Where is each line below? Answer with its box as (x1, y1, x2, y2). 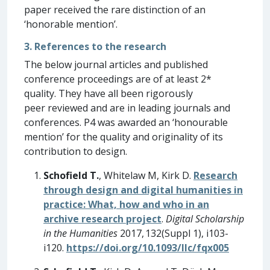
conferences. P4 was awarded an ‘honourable (24, 115, 228, 129)
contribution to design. (24, 144, 127, 158)
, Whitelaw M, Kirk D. (99, 168, 193, 182)
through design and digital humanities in (43, 183, 243, 196)
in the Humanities (43, 226, 118, 240)
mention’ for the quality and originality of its (24, 130, 223, 143)
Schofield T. (43, 168, 99, 182)
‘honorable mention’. (24, 17, 118, 31)
